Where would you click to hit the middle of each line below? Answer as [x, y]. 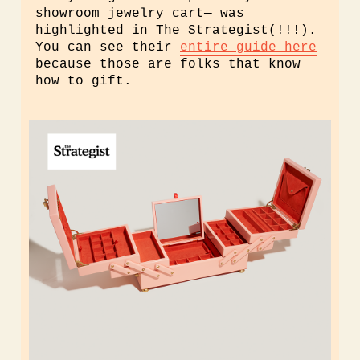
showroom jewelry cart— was [140, 14]
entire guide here [248, 47]
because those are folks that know [168, 64]
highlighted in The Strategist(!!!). [176, 31]
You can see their [108, 47]
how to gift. [84, 81]
